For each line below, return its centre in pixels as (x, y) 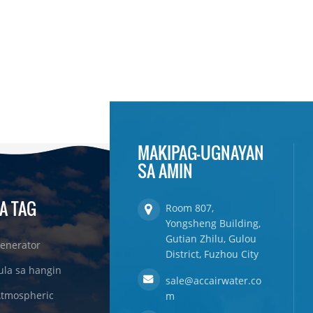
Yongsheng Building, (213, 223)
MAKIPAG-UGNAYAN (201, 152)
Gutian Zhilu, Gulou (211, 238)
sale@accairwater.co (213, 280)
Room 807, (189, 208)
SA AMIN (165, 170)
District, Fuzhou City (212, 254)
